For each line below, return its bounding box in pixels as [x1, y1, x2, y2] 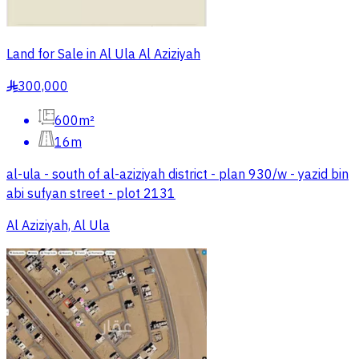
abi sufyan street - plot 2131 [6, 184, 175, 204]
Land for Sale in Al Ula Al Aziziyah [6, 45, 200, 65]
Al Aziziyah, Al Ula [6, 216, 110, 236]
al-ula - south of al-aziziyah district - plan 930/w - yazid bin [6, 165, 349, 185]
